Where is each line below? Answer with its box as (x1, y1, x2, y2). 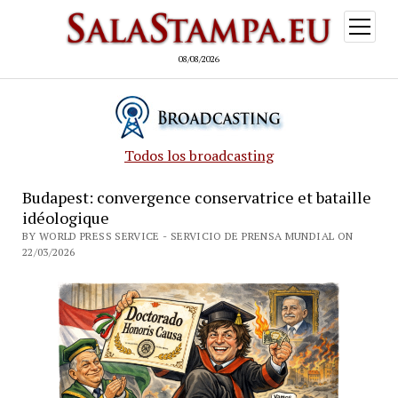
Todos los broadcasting (124, 146, 274, 166)
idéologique (21, 207, 109, 229)
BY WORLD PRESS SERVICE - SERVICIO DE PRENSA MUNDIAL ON (21, 229, 354, 243)
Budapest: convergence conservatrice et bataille (21, 187, 371, 209)
